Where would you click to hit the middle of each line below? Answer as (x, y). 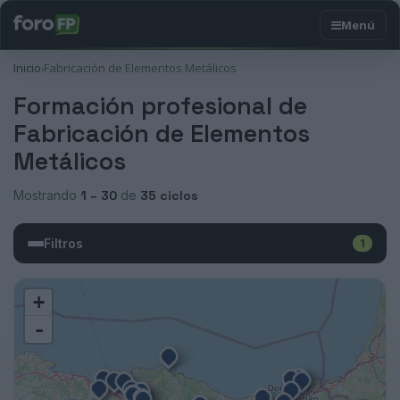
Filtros (63, 243)
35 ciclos (169, 196)
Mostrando (47, 195)
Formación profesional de (160, 106)
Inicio (27, 68)
